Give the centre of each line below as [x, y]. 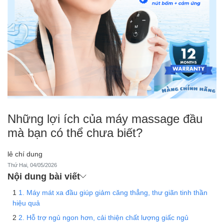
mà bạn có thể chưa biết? [75, 132]
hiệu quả [26, 202]
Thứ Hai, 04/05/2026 [32, 165]
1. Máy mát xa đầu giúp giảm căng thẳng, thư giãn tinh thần [113, 192]
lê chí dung [25, 153]
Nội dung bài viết [44, 176]
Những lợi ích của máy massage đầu [105, 118]
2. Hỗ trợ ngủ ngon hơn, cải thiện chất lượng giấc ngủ [103, 217]
